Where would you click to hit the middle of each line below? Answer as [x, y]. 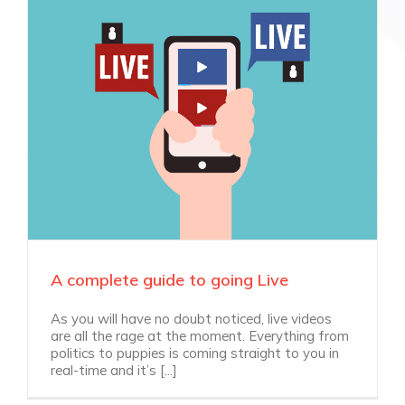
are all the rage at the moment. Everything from [200, 335]
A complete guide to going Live [170, 279]
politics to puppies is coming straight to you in [195, 353]
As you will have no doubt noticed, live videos [191, 318]
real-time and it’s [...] [114, 370]
